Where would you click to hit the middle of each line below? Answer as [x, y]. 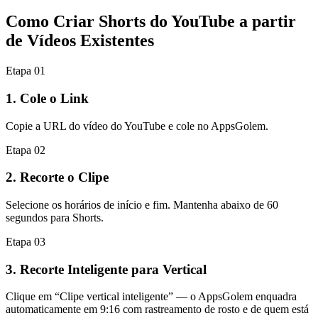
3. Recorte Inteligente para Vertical [106, 269]
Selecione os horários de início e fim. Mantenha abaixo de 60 [142, 205]
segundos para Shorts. [55, 218]
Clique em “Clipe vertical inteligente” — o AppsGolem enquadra [151, 297]
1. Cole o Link [47, 98]
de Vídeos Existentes [80, 41]
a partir [268, 22]
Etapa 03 [26, 242]
